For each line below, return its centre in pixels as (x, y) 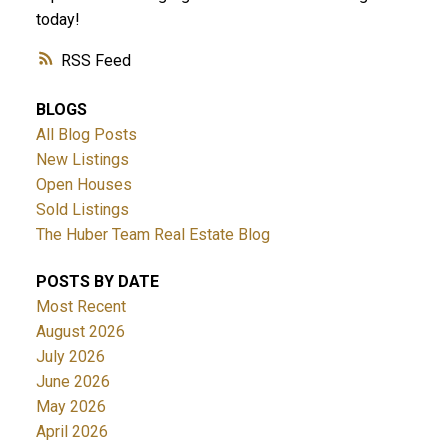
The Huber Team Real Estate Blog (152, 234)
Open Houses (83, 184)
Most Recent (80, 306)
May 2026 (70, 406)
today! (57, 19)
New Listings (82, 159)
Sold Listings (82, 209)
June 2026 (72, 381)
